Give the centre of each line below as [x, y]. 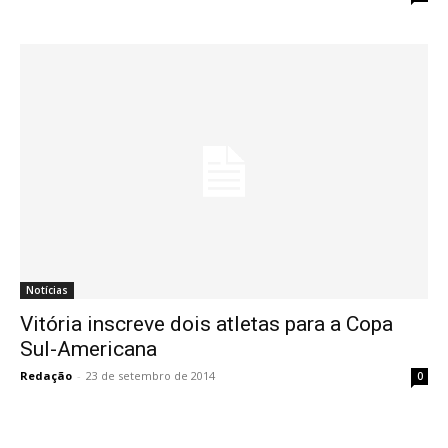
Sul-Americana [88, 349]
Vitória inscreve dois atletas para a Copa [206, 324]
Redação [46, 376]
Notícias [47, 290]
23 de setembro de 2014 [150, 376]
